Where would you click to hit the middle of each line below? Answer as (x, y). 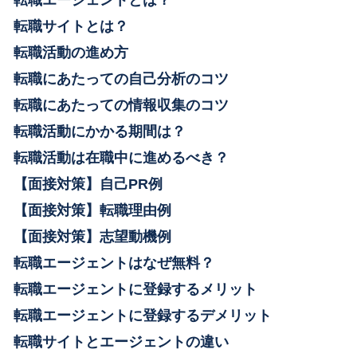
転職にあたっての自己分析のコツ (122, 78)
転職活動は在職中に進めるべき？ (122, 157)
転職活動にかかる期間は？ (100, 131)
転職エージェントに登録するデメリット (143, 315)
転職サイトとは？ (71, 25)
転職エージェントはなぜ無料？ (114, 262)
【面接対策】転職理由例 (93, 210)
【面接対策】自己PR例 (88, 183)
